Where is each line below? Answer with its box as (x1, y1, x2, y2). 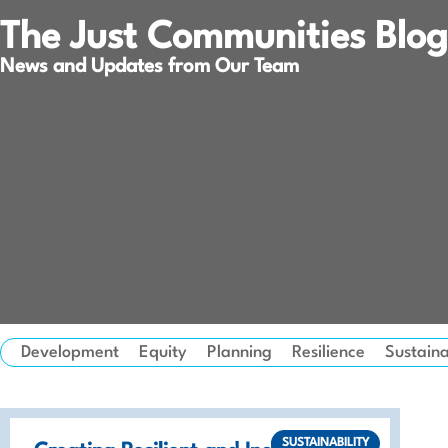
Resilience (292, 344, 365, 362)
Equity (139, 344, 187, 362)
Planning (207, 344, 272, 362)
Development (21, 344, 119, 362)
